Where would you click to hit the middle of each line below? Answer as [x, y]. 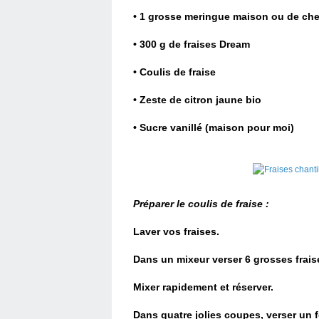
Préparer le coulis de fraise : [201, 204]
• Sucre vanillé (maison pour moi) [215, 127]
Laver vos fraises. [176, 231]
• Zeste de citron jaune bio [197, 100]
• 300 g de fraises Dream [192, 44]
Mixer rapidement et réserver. [203, 287]
